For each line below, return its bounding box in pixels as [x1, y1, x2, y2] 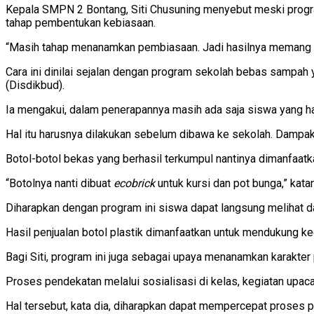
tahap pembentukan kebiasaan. [6, 16, 156, 30]
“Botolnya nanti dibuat [6, 177, 114, 191]
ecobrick [114, 177, 155, 191]
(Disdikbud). [6, 78, 64, 93]
